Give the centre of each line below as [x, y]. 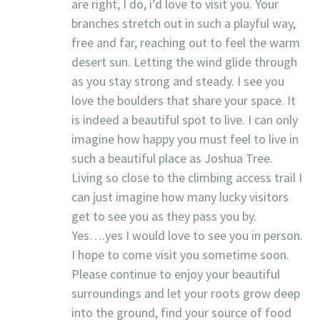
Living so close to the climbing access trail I [187, 178]
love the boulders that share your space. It [184, 101]
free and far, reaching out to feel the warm [186, 43]
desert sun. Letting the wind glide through [184, 62]
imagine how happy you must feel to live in [185, 139]
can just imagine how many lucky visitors [180, 197]
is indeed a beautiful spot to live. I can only [185, 120]
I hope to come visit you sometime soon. [180, 255]
